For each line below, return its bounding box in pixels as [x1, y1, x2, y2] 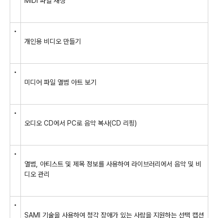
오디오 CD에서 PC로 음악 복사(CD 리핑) [24, 119, 137, 127]
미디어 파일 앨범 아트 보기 [24, 78, 96, 86]
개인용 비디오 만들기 [24, 37, 81, 45]
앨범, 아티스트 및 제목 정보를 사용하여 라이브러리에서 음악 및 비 [24, 160, 201, 168]
